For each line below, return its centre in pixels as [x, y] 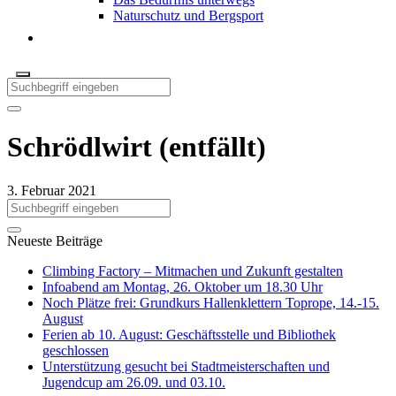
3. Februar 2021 [52, 190]
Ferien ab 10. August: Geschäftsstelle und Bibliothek [189, 334]
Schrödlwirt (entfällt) [137, 147]
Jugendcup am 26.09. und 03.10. [134, 382]
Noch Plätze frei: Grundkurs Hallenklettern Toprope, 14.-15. [211, 302]
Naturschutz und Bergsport [188, 15]
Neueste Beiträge [55, 240]
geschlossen [76, 350]
